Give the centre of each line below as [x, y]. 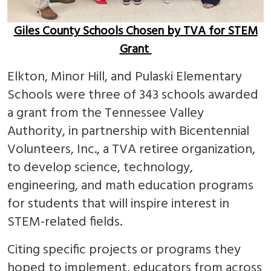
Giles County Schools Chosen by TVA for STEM [135, 32]
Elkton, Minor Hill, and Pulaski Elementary [125, 77]
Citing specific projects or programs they [124, 250]
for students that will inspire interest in [118, 204]
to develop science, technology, [100, 168]
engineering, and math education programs [130, 186]
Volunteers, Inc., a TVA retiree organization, [131, 150]
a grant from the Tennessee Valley [106, 114]
